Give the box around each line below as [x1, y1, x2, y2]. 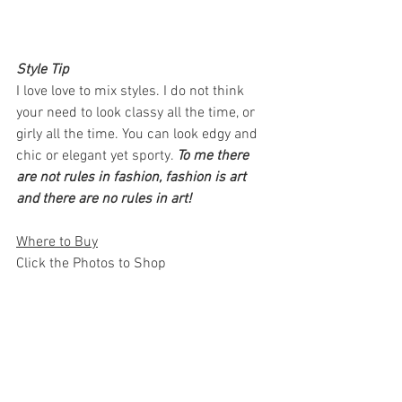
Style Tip [16, 60, 72, 79]
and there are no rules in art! [16, 189, 195, 208]
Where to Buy [16, 232, 98, 251]
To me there [177, 146, 252, 165]
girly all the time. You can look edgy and [16, 125, 261, 144]
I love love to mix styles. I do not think [16, 82, 248, 100]
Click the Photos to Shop [16, 254, 166, 273]
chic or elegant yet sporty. [16, 146, 177, 165]
